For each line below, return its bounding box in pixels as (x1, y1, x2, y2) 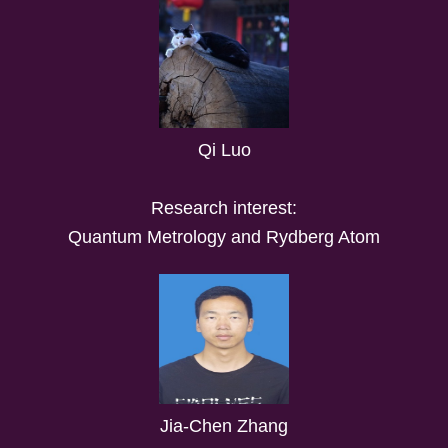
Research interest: (151, 197, 297, 218)
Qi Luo (197, 139, 251, 160)
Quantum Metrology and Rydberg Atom (68, 226, 380, 247)
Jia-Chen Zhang (160, 415, 288, 436)
